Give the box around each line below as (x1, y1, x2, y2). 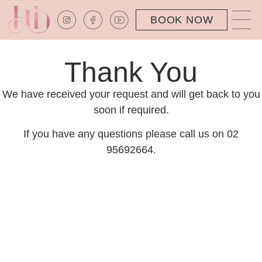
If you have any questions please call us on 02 (23, 128, 239, 140)
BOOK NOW (150, 14, 213, 26)
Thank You (64, 57, 198, 88)
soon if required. (93, 104, 169, 116)
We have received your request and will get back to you (2, 88, 260, 100)
